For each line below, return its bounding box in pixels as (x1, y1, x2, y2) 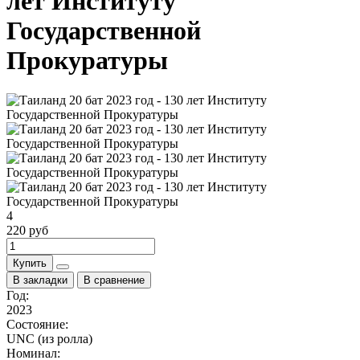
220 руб (6, 223, 48, 237)
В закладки (13, 273, 67, 286)
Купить (13, 256, 47, 269)
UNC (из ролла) (6, 331, 92, 346)
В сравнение (84, 273, 145, 286)
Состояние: (6, 317, 68, 331)
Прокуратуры (6, 46, 168, 76)
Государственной (6, 16, 201, 46)
